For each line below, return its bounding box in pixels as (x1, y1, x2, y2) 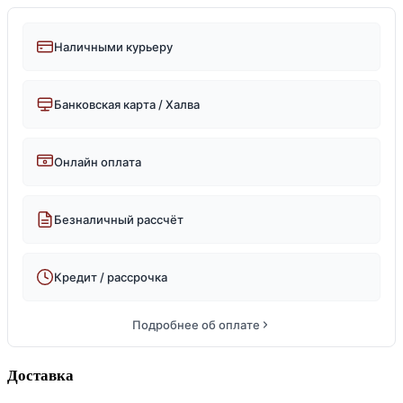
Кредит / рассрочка (54, 269, 167, 284)
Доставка (7, 367, 74, 385)
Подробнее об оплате (132, 317, 260, 332)
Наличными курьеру (54, 39, 173, 54)
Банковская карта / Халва (54, 96, 200, 112)
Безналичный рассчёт (54, 211, 184, 227)
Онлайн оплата (54, 154, 141, 169)
